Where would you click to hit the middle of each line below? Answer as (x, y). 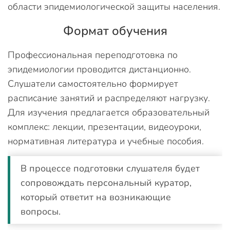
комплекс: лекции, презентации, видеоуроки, (104, 127)
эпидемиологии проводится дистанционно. (99, 69)
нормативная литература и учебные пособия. (106, 141)
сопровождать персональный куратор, (106, 183)
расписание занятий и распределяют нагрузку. (109, 98)
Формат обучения (115, 31)
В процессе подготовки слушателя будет (110, 168)
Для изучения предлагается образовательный (109, 112)
